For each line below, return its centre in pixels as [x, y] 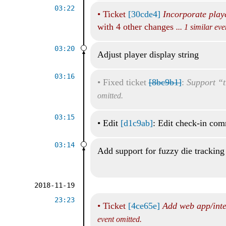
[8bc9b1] [165, 82]
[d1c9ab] [136, 123]
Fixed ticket [126, 82]
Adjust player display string [148, 54]
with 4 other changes [136, 26]
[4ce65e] [144, 206]
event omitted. [119, 219]
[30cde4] [144, 14]
